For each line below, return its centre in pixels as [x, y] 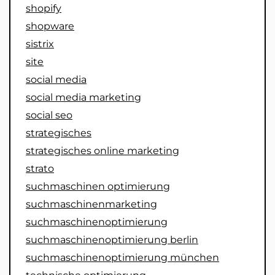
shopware [50, 26]
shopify [44, 8]
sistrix [40, 44]
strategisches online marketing [103, 150]
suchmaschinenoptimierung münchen [122, 257]
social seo [49, 115]
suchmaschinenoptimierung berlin [112, 239]
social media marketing [83, 97]
